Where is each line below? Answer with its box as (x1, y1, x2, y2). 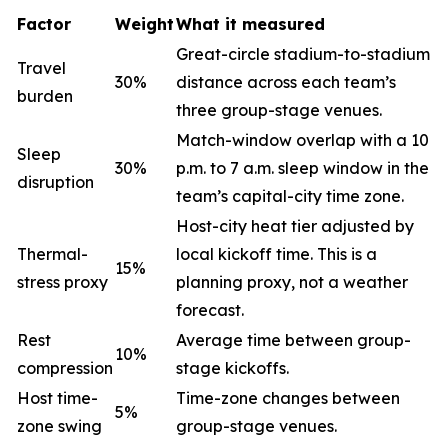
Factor (17, 14, 71, 34)
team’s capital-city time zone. (176, 186, 404, 206)
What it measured (176, 14, 325, 34)
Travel (17, 58, 66, 78)
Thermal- (17, 244, 88, 264)
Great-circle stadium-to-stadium (176, 44, 430, 64)
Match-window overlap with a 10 (176, 130, 429, 150)
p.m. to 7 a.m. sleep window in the (176, 158, 429, 178)
